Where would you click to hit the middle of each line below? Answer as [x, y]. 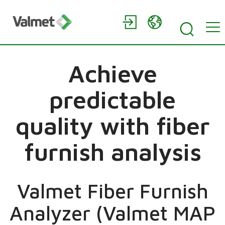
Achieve [113, 73]
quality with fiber [113, 126]
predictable [113, 99]
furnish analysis [113, 152]
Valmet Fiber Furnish [113, 191]
